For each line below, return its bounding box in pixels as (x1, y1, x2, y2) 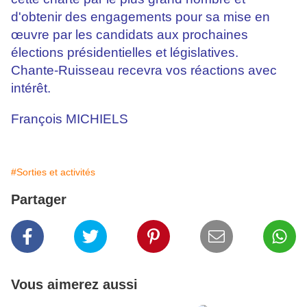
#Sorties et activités (11, 167, 95, 178)
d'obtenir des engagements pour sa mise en (11, 10, 270, 25)
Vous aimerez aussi (11, 277, 138, 293)
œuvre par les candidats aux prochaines (11, 27, 248, 42)
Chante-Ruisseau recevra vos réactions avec (11, 63, 277, 78)
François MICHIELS (11, 112, 128, 127)
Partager (11, 192, 66, 208)
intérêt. (11, 81, 51, 96)
